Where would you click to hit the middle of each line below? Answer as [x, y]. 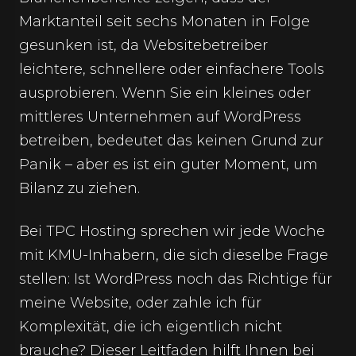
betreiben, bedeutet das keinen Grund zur [171, 141]
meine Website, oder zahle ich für [140, 303]
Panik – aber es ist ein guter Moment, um [168, 164]
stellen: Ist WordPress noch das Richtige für [176, 279]
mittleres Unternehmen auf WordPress [160, 117]
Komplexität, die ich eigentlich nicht [151, 327]
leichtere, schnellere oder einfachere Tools [172, 69]
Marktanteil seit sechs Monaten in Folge [164, 21]
